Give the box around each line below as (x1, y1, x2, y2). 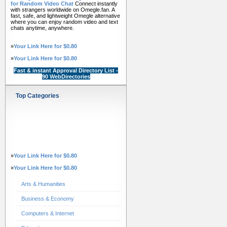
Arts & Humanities (21, 181, 65, 187)
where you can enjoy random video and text (11, 19, 118, 25)
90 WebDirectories (42, 73, 90, 80)
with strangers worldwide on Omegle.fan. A (11, 7, 115, 13)
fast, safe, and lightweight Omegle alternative (11, 13, 120, 19)
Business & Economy (21, 196, 74, 202)
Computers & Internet (21, 210, 74, 216)
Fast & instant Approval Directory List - (14, 67, 118, 73)
